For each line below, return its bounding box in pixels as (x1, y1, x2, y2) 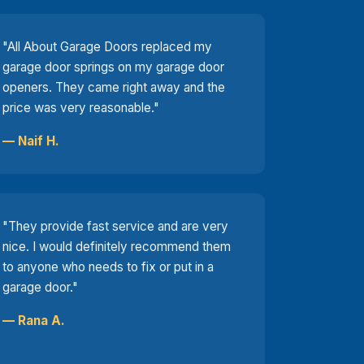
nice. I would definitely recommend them (2, 238, 232, 254)
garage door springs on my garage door (2, 58, 225, 75)
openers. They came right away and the (2, 79, 226, 95)
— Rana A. (2, 312, 66, 328)
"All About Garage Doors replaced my (2, 38, 213, 54)
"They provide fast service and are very (2, 218, 229, 234)
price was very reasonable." (2, 99, 160, 115)
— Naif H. (2, 132, 60, 149)
